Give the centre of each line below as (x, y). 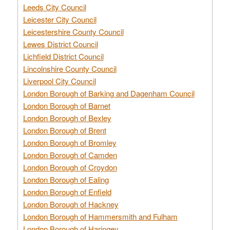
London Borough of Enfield (67, 191)
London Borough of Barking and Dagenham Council (109, 93)
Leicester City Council (60, 19)
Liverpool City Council (59, 81)
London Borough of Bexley (67, 118)
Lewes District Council (60, 44)
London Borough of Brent (64, 130)
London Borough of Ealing (66, 179)
